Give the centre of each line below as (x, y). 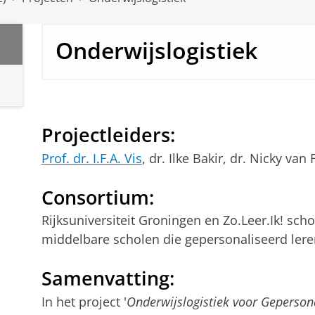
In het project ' (84, 301)
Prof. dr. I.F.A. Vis (91, 158)
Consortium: (97, 197)
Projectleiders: (108, 135)
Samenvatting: (108, 278)
